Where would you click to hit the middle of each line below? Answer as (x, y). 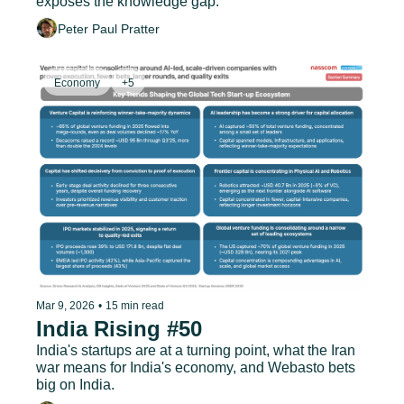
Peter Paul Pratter (109, 28)
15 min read (135, 306)
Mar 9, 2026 (65, 306)
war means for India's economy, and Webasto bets (196, 368)
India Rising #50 (119, 329)
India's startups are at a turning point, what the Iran (196, 351)
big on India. (75, 385)
